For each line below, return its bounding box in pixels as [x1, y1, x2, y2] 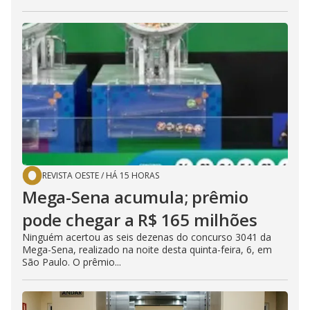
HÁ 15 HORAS [106, 169, 159, 181]
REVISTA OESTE [42, 169, 99, 181]
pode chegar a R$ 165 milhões [22, 208, 257, 231]
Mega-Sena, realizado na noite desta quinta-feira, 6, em [22, 242, 272, 256]
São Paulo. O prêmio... [22, 255, 121, 268]
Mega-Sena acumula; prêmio [22, 185, 248, 208]
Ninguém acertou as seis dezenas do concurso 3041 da [22, 230, 271, 244]
